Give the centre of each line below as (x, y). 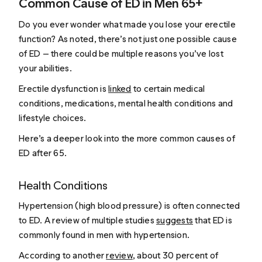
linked (120, 88)
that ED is (213, 220)
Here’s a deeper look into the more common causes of (127, 139)
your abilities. (45, 68)
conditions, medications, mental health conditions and (126, 103)
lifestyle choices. (53, 118)
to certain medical (168, 88)
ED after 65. (43, 153)
